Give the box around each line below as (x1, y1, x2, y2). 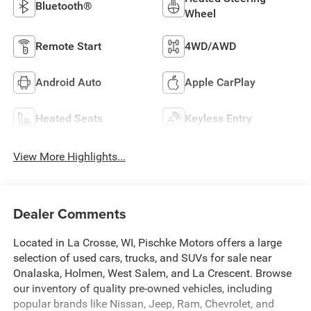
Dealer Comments (12, 203, 126, 224)
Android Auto (35, 76, 101, 90)
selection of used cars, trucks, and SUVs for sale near (12, 251, 271, 264)
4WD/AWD (185, 40, 236, 53)
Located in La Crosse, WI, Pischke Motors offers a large (12, 235, 282, 249)
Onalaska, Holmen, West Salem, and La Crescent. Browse (12, 266, 292, 280)
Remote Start (35, 40, 101, 53)
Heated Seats (35, 112, 103, 126)
